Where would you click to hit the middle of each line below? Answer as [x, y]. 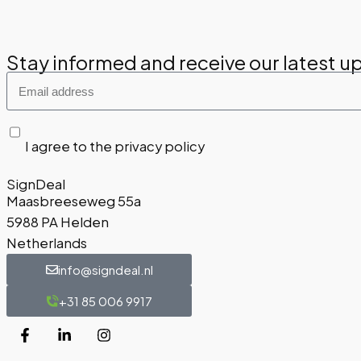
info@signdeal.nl [105, 270]
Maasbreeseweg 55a [74, 201]
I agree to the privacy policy [115, 147]
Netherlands [47, 243]
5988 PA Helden [58, 222]
